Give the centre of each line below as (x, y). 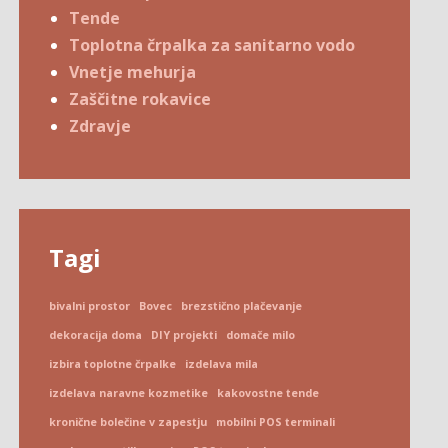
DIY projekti (184, 334)
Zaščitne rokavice (140, 98)
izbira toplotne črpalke (113, 363)
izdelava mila (222, 363)
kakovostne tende (268, 392)
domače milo (261, 334)
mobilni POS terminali (276, 421)
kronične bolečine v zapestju (128, 421)
